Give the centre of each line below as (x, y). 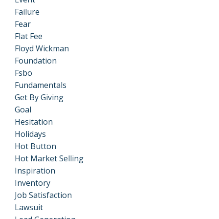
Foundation (36, 60)
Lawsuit (29, 207)
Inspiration (35, 170)
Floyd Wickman (42, 48)
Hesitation (34, 121)
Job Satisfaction (43, 195)
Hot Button (35, 146)
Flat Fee (29, 36)
